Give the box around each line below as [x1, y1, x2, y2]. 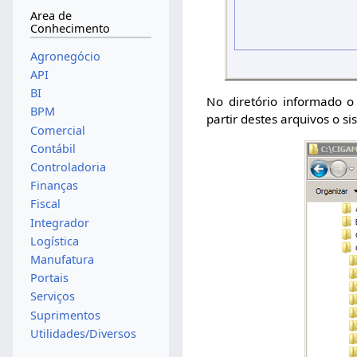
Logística [29, 233, 79, 249]
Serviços [29, 288, 75, 304]
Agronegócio [29, 48, 100, 64]
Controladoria [29, 159, 106, 175]
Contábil [29, 140, 76, 156]
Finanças [29, 178, 78, 194]
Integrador [29, 214, 89, 230]
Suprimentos [29, 307, 100, 323]
